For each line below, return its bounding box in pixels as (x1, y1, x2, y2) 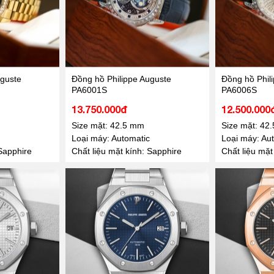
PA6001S (71, 84, 107, 95)
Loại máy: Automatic (71, 133, 150, 143)
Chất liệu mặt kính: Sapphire (71, 146, 182, 156)
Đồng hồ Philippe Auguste (71, 73, 171, 84)
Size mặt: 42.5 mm (71, 120, 144, 130)
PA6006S (221, 84, 257, 95)
